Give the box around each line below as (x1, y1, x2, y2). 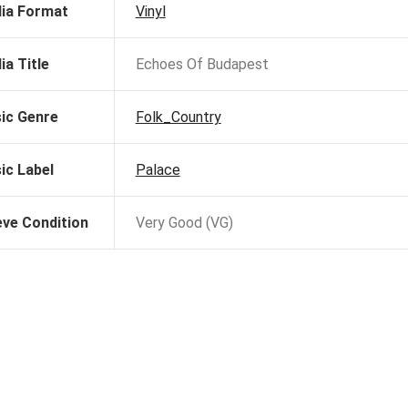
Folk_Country (135, 108, 221, 127)
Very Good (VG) (135, 214, 233, 232)
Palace (135, 161, 180, 179)
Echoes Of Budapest (135, 56, 269, 74)
